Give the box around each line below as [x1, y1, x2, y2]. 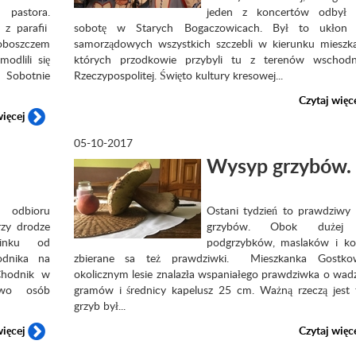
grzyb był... [73, 298, 126, 313]
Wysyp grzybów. [206, 152, 351, 180]
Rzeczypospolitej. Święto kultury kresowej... [73, 68, 283, 83]
